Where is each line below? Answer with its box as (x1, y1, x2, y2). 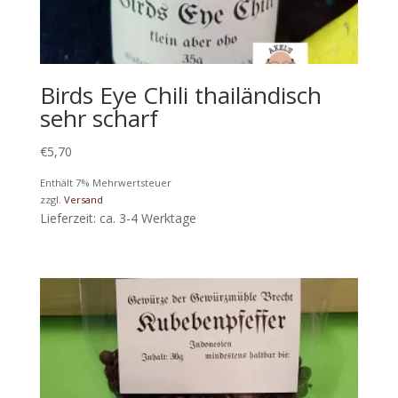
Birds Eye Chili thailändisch (39, 78, 322, 111)
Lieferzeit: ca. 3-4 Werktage (39, 209, 196, 227)
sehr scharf (39, 101, 158, 134)
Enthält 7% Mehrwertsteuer (39, 175, 171, 189)
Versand (63, 192, 103, 206)
